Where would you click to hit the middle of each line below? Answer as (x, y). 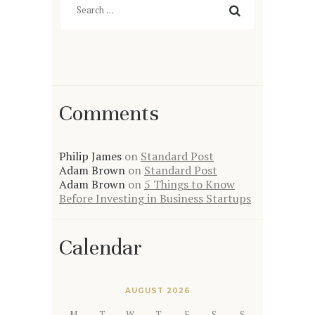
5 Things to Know (189, 184)
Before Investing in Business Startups (155, 198)
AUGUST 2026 (157, 290)
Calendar (101, 247)
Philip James (90, 156)
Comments (109, 114)
